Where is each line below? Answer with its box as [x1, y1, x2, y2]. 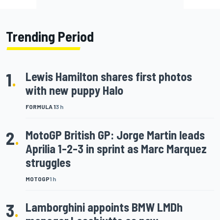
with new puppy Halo [26, 83, 123, 97]
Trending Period [6, 28, 94, 45]
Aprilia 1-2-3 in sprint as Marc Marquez [26, 141, 207, 156]
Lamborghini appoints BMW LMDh [26, 200, 183, 214]
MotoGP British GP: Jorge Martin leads [26, 128, 205, 142]
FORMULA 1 [26, 103, 55, 110]
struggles [26, 155, 71, 169]
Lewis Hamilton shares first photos [26, 69, 192, 83]
